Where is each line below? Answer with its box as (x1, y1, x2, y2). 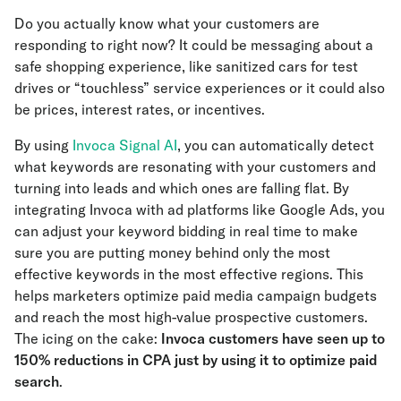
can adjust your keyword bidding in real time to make (14, 221, 358, 240)
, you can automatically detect (177, 135, 374, 154)
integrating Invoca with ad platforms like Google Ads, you (14, 200, 385, 218)
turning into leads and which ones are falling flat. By (14, 178, 349, 197)
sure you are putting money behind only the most (14, 243, 330, 261)
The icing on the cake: (14, 328, 158, 347)
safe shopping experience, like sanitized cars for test (14, 56, 358, 75)
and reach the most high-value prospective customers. (14, 307, 368, 326)
